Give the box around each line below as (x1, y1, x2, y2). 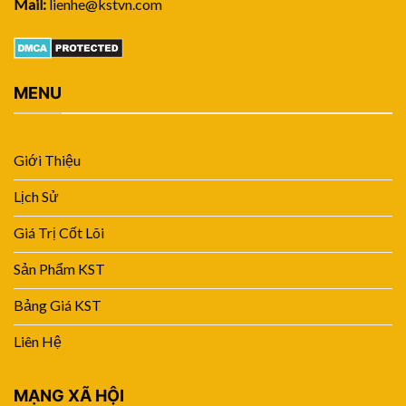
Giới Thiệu (14, 151, 81, 169)
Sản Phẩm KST (14, 260, 105, 278)
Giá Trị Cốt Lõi (14, 224, 104, 242)
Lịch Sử (14, 188, 59, 206)
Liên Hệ (14, 333, 62, 351)
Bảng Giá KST (14, 296, 101, 314)
